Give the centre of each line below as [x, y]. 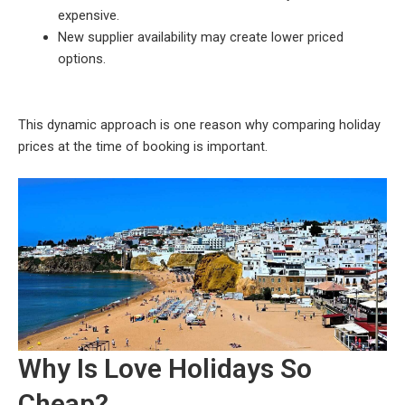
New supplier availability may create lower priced [200, 37]
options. [81, 58]
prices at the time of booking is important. [143, 146]
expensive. [88, 15]
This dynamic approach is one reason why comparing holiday [199, 124]
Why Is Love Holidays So [165, 368]
